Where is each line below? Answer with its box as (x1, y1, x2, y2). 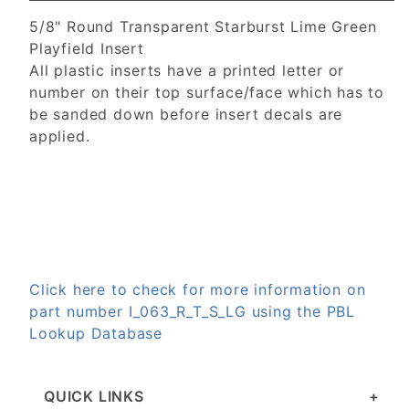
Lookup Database (29, 324, 163, 343)
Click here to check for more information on (29, 280, 366, 299)
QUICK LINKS (44, 387, 144, 406)
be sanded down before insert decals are (29, 105, 343, 124)
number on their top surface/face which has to (29, 83, 384, 102)
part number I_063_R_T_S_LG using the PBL (29, 302, 355, 321)
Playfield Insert (29, 39, 144, 58)
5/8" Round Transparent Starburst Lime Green (29, 17, 377, 37)
